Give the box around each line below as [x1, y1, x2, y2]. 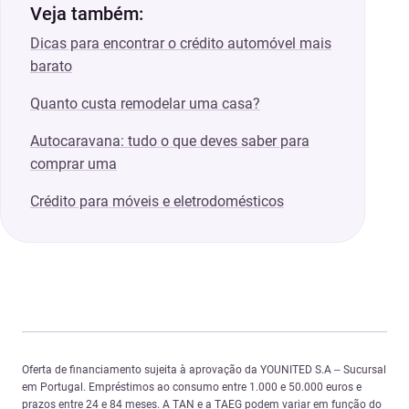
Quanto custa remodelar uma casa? [30, 95, 260, 113]
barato [30, 58, 72, 76]
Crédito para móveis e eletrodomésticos [30, 193, 284, 211]
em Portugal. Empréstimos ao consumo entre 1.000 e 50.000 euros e [22, 381, 362, 394]
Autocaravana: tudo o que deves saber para [30, 132, 309, 151]
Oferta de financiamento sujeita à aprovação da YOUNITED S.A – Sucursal [22, 363, 386, 377]
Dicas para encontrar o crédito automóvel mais [30, 35, 331, 53]
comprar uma [30, 155, 117, 173]
